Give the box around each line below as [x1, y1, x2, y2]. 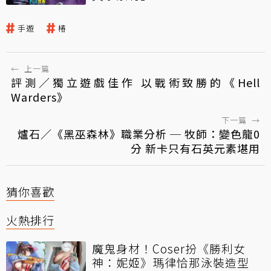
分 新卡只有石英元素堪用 [131, 140, 260, 156]
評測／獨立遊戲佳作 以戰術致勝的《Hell [11, 74, 260, 90]
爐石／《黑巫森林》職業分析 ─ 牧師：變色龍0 [18, 125, 260, 142]
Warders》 [11, 88, 68, 105]
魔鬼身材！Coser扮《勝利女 [92, 240, 246, 256]
